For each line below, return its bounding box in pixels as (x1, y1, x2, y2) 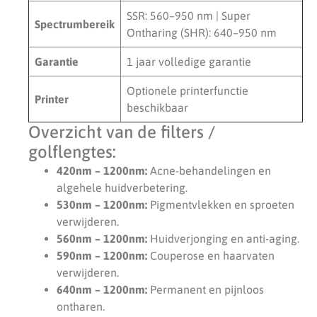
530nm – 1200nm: (57, 197, 147, 211)
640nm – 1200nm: (57, 282, 147, 296)
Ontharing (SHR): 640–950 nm (127, 25, 277, 39)
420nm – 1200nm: (57, 163, 147, 177)
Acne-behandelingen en (147, 163, 271, 177)
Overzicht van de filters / (28, 122, 215, 142)
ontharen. (57, 299, 105, 313)
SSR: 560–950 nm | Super (127, 8, 250, 22)
